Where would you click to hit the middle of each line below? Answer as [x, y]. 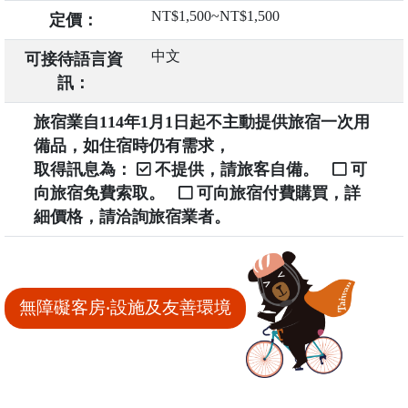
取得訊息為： [85, 170]
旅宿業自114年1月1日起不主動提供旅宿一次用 [201, 122]
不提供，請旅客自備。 [241, 170]
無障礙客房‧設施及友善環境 [125, 308]
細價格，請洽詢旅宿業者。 [132, 217]
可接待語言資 [74, 60]
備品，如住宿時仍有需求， [132, 146]
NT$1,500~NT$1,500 [215, 16]
